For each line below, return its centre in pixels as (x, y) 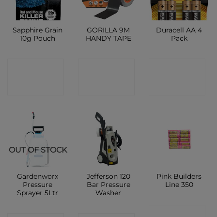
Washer (108, 193)
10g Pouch (38, 39)
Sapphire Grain (38, 30)
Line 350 (179, 185)
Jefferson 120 (108, 177)
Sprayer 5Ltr (38, 193)
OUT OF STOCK (38, 150)
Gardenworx (38, 177)
